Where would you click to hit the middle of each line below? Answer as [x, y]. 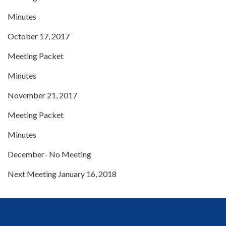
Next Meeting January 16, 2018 [62, 174]
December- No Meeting [49, 154]
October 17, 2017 [39, 36]
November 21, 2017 [42, 95]
